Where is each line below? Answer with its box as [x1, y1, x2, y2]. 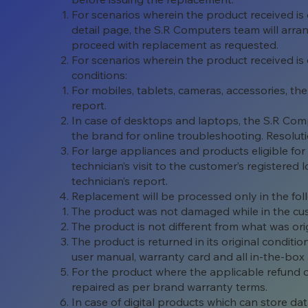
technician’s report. [71, 174, 168, 188]
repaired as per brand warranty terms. [71, 280, 268, 294]
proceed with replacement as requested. [71, 38, 279, 52]
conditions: [71, 68, 128, 82]
